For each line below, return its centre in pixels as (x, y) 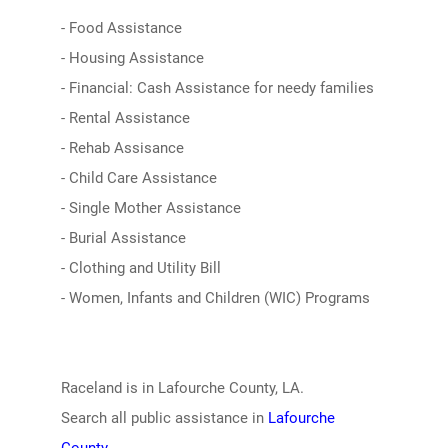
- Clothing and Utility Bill (140, 268)
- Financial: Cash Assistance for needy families (217, 88)
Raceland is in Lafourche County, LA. (182, 388)
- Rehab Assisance (122, 148)
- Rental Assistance (125, 118)
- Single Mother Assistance (150, 208)
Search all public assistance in (164, 418)
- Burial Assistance (123, 238)
